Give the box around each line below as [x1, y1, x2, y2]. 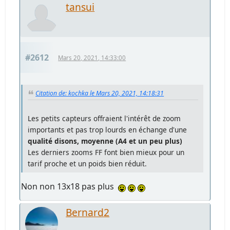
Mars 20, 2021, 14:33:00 [58, 54, 126, 62]
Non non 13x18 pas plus [21, 181, 119, 193]
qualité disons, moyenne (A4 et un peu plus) [28, 136, 183, 146]
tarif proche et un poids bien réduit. [28, 159, 147, 169]
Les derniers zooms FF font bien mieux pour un [28, 147, 185, 158]
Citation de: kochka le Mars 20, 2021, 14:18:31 [35, 89, 164, 98]
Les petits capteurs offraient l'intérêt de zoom [28, 113, 181, 124]
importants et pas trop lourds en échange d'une [28, 125, 187, 135]
